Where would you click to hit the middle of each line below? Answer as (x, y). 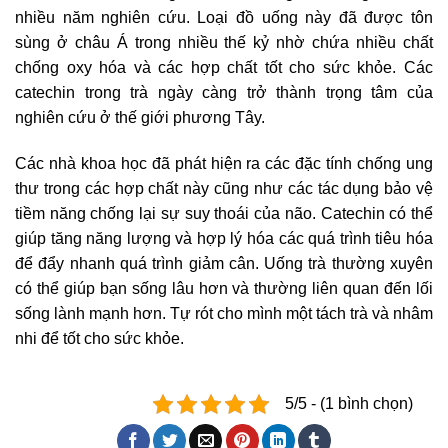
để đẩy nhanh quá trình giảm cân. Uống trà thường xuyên (224, 264)
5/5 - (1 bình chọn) (349, 404)
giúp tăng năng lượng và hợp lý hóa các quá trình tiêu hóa (224, 239)
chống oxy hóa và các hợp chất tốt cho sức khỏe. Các (224, 68)
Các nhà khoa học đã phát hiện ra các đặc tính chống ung (224, 164)
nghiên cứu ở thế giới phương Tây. (140, 118)
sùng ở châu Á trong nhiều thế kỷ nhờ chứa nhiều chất (224, 43)
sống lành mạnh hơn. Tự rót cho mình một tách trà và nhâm (224, 314)
